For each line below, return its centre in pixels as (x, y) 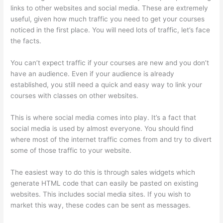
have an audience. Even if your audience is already (93, 74)
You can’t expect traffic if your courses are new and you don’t (110, 63)
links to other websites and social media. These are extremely (110, 8)
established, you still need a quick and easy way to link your (107, 85)
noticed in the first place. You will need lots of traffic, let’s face (111, 30)
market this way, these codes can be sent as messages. (102, 205)
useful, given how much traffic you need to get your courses (108, 19)
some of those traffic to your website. (71, 150)
